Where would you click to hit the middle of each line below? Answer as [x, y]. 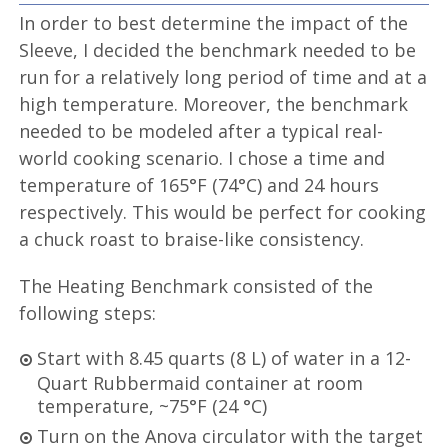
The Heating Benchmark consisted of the [196, 286]
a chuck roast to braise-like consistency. [192, 239]
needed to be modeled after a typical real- [201, 131]
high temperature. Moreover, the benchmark [214, 104]
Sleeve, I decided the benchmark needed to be [218, 50]
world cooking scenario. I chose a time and [202, 158]
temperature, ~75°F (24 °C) [152, 406]
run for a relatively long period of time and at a [223, 77]
